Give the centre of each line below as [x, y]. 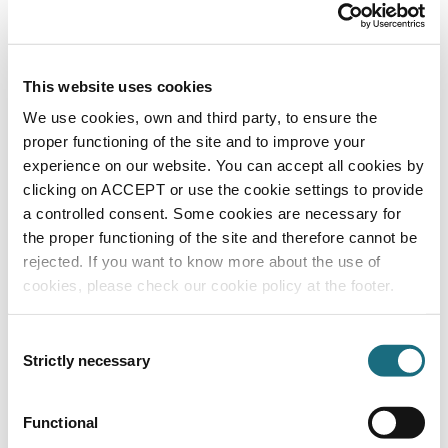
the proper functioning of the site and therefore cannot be [220, 237]
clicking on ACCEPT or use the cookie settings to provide [223, 189]
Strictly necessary [86, 360]
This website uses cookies [118, 86]
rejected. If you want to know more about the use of [202, 261]
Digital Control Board [126, 293]
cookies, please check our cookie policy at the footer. [208, 285]
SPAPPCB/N [66, 315]
